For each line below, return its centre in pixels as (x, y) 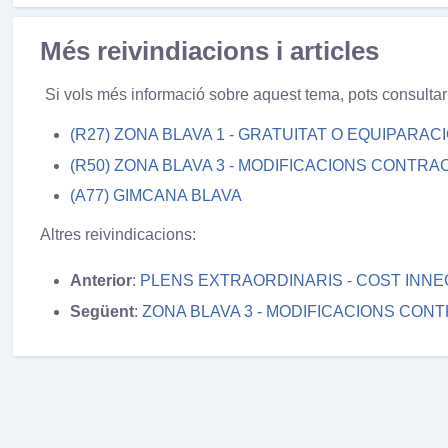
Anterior (100, 281)
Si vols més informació (126, 95)
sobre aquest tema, (276, 95)
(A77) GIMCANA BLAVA (155, 196)
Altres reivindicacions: (117, 234)
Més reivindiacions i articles (209, 50)
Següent (101, 311)
